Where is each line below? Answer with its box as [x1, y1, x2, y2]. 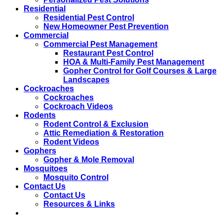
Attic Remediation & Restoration [43, 128, 164, 137]
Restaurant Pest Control [63, 48, 153, 57]
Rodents [24, 110, 56, 119]
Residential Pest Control [43, 13, 134, 22]
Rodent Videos [43, 137, 99, 146]
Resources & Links [43, 199, 115, 208]
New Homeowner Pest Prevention [43, 22, 169, 31]
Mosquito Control [43, 173, 109, 182]
